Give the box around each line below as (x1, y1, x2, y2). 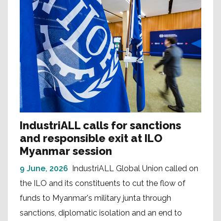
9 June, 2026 (20, 164, 68, 174)
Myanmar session (20, 145, 112, 158)
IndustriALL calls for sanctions (20, 119, 181, 132)
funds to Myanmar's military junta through (20, 193, 171, 203)
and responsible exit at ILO (20, 132, 162, 145)
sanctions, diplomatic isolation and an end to (20, 208, 182, 218)
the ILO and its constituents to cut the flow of (20, 179, 185, 188)
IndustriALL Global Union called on (72, 164, 198, 174)
